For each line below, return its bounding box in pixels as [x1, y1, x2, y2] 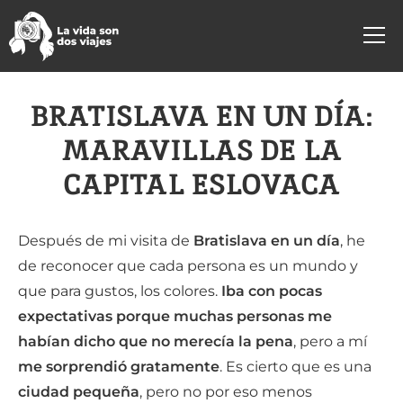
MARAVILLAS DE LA [61, 131, 342, 169]
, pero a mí [293, 333, 367, 350]
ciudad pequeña [18, 383, 139, 400]
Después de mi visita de [18, 232, 193, 249]
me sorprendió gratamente [18, 358, 219, 375]
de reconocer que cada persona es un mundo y [18, 257, 358, 274]
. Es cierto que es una [219, 358, 372, 375]
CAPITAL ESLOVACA [63, 166, 340, 203]
